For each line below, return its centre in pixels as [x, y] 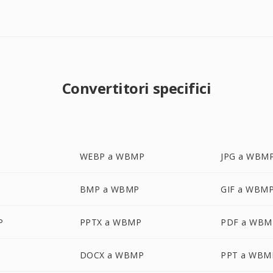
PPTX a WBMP [111, 222]
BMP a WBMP [109, 189]
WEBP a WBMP [112, 156]
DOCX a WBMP [112, 255]
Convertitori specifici [136, 88]
